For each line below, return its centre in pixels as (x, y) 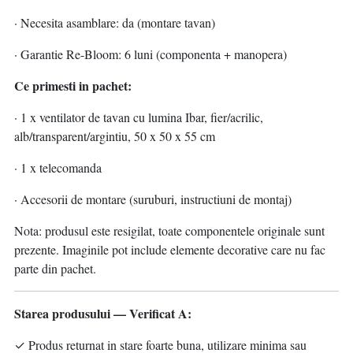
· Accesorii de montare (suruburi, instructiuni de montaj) (153, 199)
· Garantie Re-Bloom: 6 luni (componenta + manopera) (150, 54)
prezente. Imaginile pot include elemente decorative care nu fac (170, 250)
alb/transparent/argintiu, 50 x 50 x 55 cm (115, 136)
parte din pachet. (55, 269)
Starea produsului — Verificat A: (103, 314)
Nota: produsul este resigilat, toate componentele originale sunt (169, 231)
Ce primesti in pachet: (73, 86)
